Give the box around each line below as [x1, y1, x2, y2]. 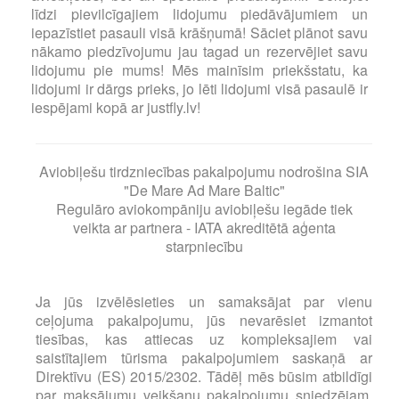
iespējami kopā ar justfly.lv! [31, 97, 200, 118]
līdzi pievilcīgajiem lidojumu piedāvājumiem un [31, 4, 368, 24]
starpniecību [165, 236, 243, 256]
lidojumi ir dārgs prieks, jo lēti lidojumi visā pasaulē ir [31, 78, 368, 99]
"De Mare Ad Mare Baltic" [123, 180, 285, 200]
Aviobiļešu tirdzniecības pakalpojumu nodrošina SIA [39, 161, 369, 182]
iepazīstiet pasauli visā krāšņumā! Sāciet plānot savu [31, 22, 368, 43]
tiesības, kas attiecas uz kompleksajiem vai [36, 329, 372, 349]
